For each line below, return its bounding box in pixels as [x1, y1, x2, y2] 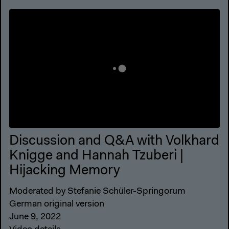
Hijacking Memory [9, 164, 120, 178]
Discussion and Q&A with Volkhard [9, 134, 219, 149]
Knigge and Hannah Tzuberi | [9, 149, 184, 164]
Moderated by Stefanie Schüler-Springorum [9, 187, 186, 196]
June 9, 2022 [9, 212, 61, 222]
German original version [9, 199, 104, 209]
